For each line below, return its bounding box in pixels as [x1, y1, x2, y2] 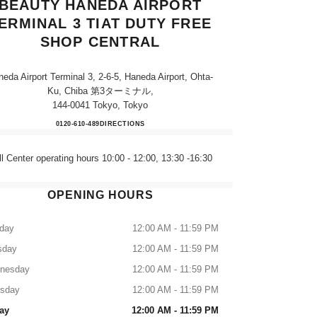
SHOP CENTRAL [40, 34, 161, 50]
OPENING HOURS [47, 189, 154, 201]
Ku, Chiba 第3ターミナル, [47, 86, 154, 96]
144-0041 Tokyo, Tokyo [52, 100, 148, 110]
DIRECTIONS [99, 120, 145, 127]
